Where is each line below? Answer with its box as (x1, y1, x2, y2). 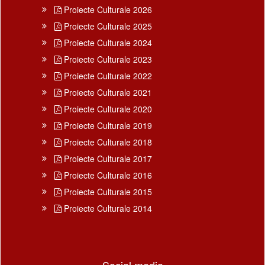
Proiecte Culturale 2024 (62, 36, 152, 49)
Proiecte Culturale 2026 (62, 3, 152, 15)
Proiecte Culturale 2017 (62, 152, 152, 164)
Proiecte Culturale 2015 (62, 185, 152, 198)
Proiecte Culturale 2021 (62, 86, 152, 98)
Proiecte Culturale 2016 (62, 169, 152, 181)
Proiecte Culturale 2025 (62, 20, 152, 32)
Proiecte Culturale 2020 (62, 102, 152, 115)
